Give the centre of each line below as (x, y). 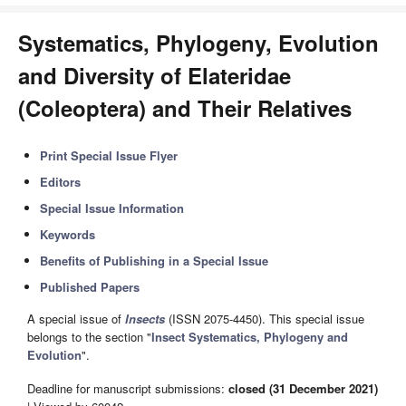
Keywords (68, 234)
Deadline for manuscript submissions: (128, 388)
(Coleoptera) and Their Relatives (185, 108)
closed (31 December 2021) (303, 388)
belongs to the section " (89, 337)
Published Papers (90, 287)
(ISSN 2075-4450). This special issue (265, 319)
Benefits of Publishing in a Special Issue (155, 261)
